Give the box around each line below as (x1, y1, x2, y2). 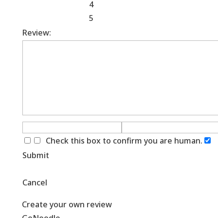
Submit (22, 150, 49, 161)
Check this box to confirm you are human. (41, 135, 202, 146)
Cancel (22, 177, 47, 188)
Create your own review (21, 199, 112, 210)
